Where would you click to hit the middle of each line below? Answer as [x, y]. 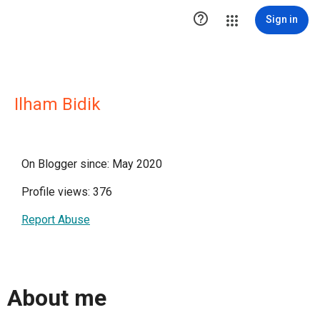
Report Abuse [56, 220]
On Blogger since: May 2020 [92, 164]
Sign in [282, 19]
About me [57, 298]
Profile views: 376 [67, 192]
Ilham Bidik [57, 104]
